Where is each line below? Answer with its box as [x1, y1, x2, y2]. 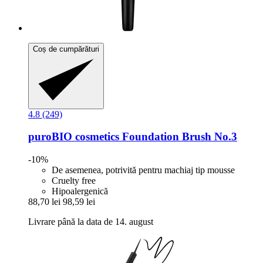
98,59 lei [63, 197, 95, 207]
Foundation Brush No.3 [119, 130, 237, 143]
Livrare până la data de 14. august [28, 217, 153, 227]
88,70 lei [28, 197, 60, 207]
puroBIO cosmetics [28, 130, 119, 143]
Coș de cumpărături [33, 45, 99, 54]
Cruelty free [52, 176, 96, 186]
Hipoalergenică [52, 186, 108, 197]
